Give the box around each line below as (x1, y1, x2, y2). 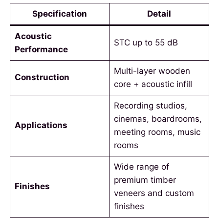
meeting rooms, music (113, 127, 200, 137)
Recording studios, (113, 101, 187, 111)
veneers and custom (113, 188, 194, 198)
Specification (32, 9, 87, 19)
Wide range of (113, 162, 169, 172)
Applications (14, 120, 67, 131)
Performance (14, 44, 68, 55)
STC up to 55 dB (113, 38, 178, 48)
